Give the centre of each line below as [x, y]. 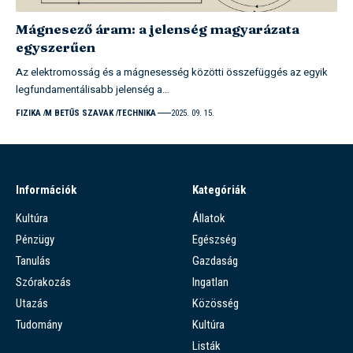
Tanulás [33, 260]
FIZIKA [28, 113]
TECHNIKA [136, 113]
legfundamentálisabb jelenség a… [93, 89]
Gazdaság [215, 260]
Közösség [216, 303]
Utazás [32, 303]
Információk [46, 190]
